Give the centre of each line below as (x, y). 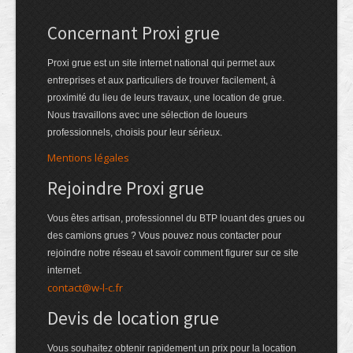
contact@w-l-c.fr (85, 288)
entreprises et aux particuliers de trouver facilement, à (162, 81)
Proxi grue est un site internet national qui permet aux (161, 63)
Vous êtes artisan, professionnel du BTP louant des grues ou (176, 219)
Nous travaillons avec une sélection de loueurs (147, 115)
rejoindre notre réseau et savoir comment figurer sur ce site (173, 253)
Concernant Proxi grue (134, 33)
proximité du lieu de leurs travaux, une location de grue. (166, 98)
